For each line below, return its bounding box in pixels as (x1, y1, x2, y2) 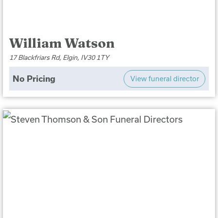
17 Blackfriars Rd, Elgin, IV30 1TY (9, 54, 109, 62)
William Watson (9, 35, 115, 52)
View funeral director (130, 74, 199, 83)
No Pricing (12, 73, 55, 84)
